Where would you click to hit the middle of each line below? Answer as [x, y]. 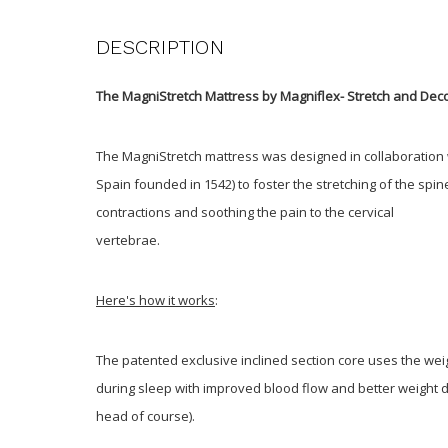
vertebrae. [128, 239]
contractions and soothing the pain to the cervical [245, 211]
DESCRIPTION [160, 46]
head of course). [145, 415]
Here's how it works [155, 299]
